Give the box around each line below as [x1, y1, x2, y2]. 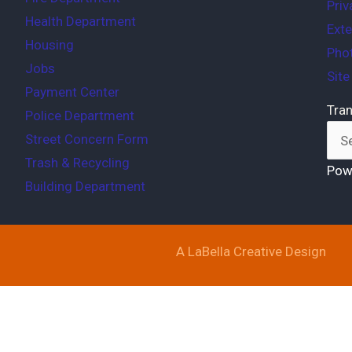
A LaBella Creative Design [176, 243, 326, 259]
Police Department [25, 108, 135, 124]
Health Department [25, 13, 137, 30]
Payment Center [25, 84, 120, 101]
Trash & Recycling [25, 155, 130, 171]
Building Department [25, 178, 146, 195]
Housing [25, 37, 75, 53]
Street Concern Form [25, 131, 149, 148]
